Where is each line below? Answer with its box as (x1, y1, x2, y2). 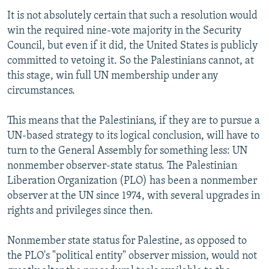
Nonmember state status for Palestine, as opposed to (7, 235, 247, 247)
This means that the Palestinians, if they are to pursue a (7, 115, 260, 127)
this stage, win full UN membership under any (7, 70, 218, 82)
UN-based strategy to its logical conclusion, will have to (7, 130, 259, 142)
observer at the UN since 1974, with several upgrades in (7, 190, 260, 202)
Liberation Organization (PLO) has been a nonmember (7, 175, 257, 187)
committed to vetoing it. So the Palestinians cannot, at (7, 55, 254, 67)
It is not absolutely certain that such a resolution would (7, 10, 258, 22)
